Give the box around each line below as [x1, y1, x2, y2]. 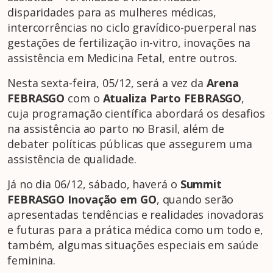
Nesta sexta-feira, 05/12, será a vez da [7, 76, 207, 91]
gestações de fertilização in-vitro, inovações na [7, 35, 251, 51]
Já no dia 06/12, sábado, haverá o [7, 177, 180, 192]
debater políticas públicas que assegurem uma [7, 136, 252, 152]
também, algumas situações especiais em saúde [7, 238, 258, 253]
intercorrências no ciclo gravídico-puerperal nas [7, 20, 257, 35]
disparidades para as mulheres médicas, [7, 5, 217, 20]
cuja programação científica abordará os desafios [7, 106, 266, 121]
